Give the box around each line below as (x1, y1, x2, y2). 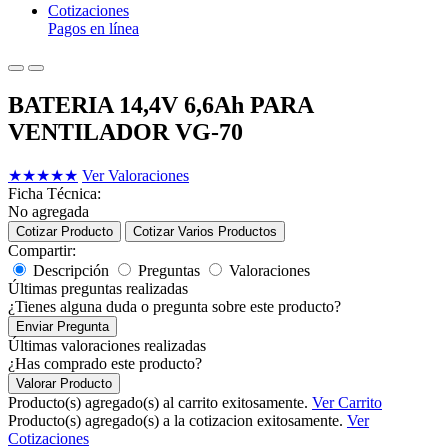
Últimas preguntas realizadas (8, 279, 188, 297)
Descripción (33, 261, 109, 279)
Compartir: (8, 241, 76, 259)
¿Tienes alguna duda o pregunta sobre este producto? (8, 297, 341, 315)
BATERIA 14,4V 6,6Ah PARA (8, 91, 313, 118)
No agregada (8, 202, 89, 220)
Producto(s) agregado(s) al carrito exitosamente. (8, 393, 308, 411)
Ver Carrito (312, 393, 382, 411)
